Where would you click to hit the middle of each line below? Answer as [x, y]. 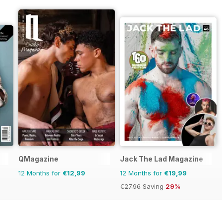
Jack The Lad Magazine [162, 159]
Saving [153, 186]
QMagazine [38, 159]
